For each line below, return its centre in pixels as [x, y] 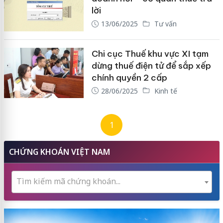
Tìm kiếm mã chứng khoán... [68, 181]
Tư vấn [164, 24]
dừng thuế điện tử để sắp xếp [151, 65]
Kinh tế [165, 91]
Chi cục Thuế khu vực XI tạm [150, 54]
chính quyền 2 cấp [129, 77]
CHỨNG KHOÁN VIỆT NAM [59, 152]
